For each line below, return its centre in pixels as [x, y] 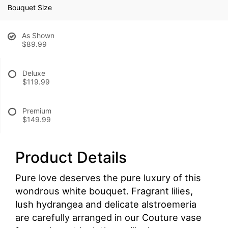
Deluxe [34, 73]
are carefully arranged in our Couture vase [108, 217]
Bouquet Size [30, 7]
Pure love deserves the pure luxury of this [108, 177]
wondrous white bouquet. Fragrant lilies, [104, 191]
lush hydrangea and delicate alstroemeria [106, 204]
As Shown [38, 35]
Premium [37, 110]
